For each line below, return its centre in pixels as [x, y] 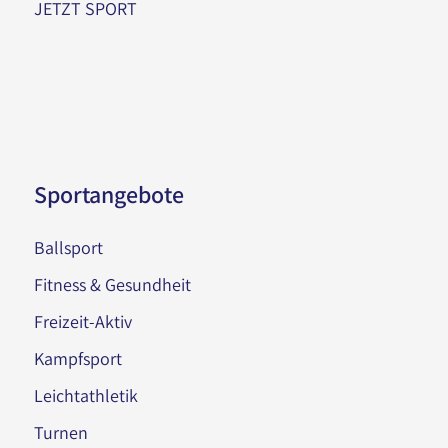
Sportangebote [108, 194]
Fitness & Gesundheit [112, 285]
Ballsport [68, 248]
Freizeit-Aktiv [82, 322]
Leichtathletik [85, 396]
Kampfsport [77, 359]
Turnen [60, 433]
